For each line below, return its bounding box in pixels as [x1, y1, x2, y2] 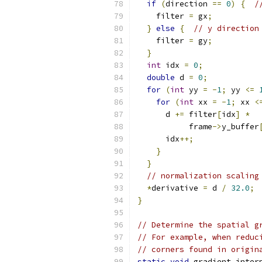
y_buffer [222, 122, 259, 132]
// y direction [194, 23, 259, 33]
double [147, 73, 175, 82]
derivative [151, 183, 203, 193]
